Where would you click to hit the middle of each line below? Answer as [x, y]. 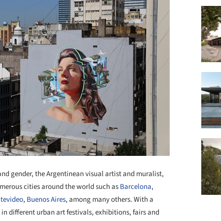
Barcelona [136, 187]
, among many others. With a [110, 200]
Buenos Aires [46, 200]
